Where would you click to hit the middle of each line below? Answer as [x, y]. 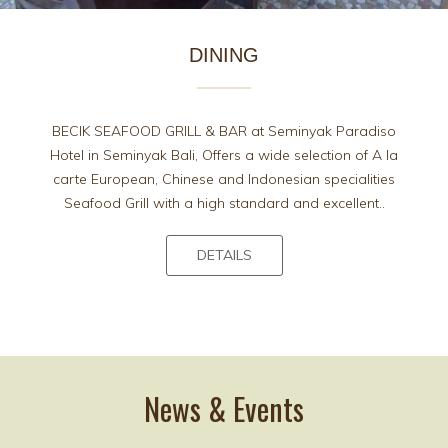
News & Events [224, 409]
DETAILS [224, 255]
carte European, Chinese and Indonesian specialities [224, 179]
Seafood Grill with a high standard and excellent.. [224, 203]
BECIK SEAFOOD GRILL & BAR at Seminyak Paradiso [224, 131]
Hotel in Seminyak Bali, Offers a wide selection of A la [224, 155]
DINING [224, 55]
